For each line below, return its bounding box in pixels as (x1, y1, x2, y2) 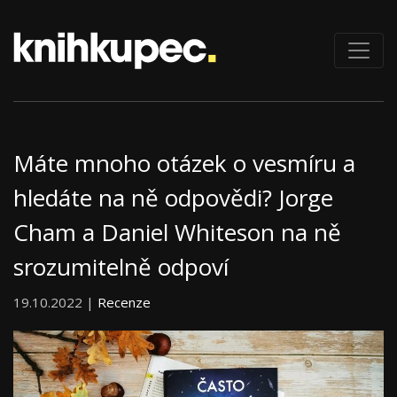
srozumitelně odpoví (13, 251, 229, 284)
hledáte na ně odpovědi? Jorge (13, 182, 333, 214)
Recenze (97, 293, 151, 312)
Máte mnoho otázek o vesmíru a (13, 147, 355, 180)
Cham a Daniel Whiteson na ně (13, 216, 341, 249)
